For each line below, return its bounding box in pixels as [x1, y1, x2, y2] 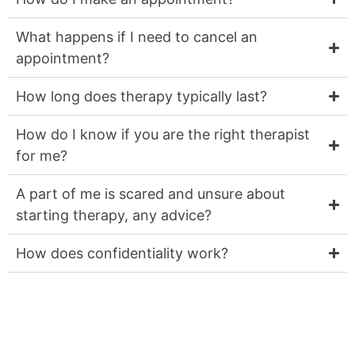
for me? [16, 147, 67, 165]
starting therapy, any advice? [16, 207, 212, 224]
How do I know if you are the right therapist [16, 126, 310, 143]
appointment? [16, 50, 109, 67]
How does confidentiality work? [16, 245, 228, 262]
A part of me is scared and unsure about [16, 185, 285, 203]
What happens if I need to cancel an [16, 29, 258, 46]
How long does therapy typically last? [16, 88, 267, 105]
